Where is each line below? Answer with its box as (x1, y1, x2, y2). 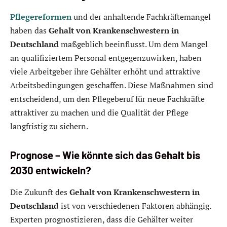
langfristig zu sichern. (10, 121, 88, 132)
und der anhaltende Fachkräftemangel (71, 11, 211, 23)
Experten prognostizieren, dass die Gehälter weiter (10, 214, 193, 225)
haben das (10, 25, 49, 36)
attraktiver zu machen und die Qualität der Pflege (10, 107, 188, 119)
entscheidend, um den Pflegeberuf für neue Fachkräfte (10, 93, 205, 105)
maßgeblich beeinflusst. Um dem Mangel (59, 39, 208, 50)
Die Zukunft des (10, 186, 69, 198)
